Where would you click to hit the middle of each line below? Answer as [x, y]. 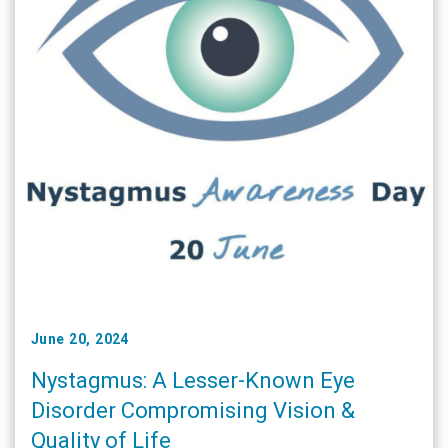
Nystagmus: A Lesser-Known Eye [193, 381]
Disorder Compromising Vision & [193, 411]
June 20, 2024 [80, 339]
